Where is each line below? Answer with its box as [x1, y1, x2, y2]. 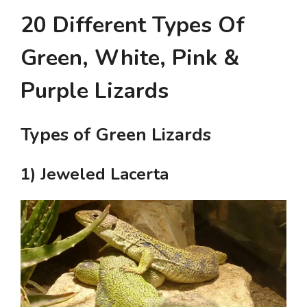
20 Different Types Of [21, 10, 245, 40]
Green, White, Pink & [21, 42, 239, 73]
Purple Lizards [21, 75, 169, 106]
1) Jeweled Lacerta [21, 162, 169, 185]
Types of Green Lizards [21, 122, 211, 147]
